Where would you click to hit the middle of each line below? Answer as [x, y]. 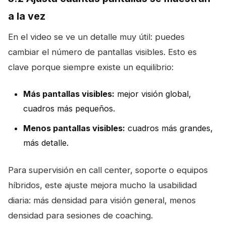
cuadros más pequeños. [69, 108]
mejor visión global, [153, 94]
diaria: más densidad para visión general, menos [102, 200]
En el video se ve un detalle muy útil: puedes [96, 37]
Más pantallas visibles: [69, 94]
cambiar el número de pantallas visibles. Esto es [102, 52]
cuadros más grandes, [169, 128]
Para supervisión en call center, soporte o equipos [108, 170]
